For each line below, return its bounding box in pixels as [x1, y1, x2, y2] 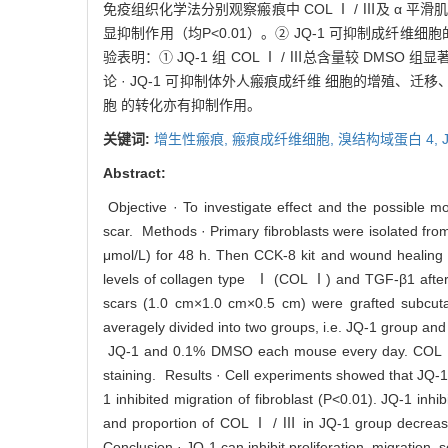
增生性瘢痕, [154, 131, 232, 148]
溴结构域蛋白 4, [338, 131, 442, 148]
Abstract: [103, 165, 166, 182]
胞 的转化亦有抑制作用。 [103, 97, 261, 114]
